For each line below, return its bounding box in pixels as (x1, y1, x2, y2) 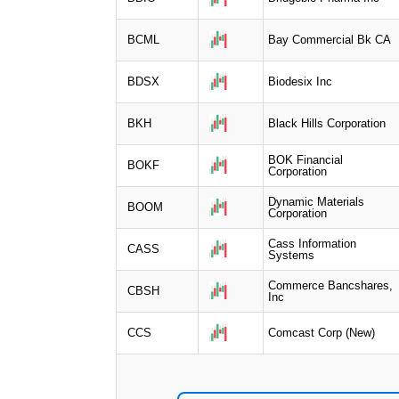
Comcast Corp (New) (268, 325, 375, 339)
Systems (268, 248, 314, 262)
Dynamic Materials (268, 194, 364, 208)
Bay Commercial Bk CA (268, 32, 391, 46)
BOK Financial (268, 152, 343, 167)
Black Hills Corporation (268, 116, 386, 130)
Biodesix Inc (268, 74, 332, 88)
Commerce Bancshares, (268, 278, 393, 292)
